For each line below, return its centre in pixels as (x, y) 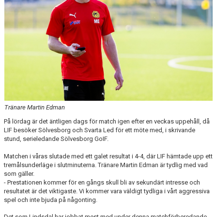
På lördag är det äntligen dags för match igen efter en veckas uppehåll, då (107, 121)
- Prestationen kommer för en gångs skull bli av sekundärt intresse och (102, 182)
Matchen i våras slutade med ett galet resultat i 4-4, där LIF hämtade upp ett (108, 156)
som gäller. (19, 173)
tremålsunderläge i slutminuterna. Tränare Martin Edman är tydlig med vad (106, 165)
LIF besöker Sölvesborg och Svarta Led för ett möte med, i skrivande (100, 130)
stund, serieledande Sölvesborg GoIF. (56, 139)
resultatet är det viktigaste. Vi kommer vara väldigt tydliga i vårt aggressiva (107, 191)
